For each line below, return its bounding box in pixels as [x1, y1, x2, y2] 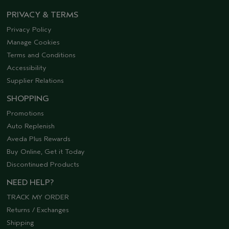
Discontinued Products [7, 159, 79, 169]
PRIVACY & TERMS [7, 10, 78, 19]
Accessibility [7, 63, 47, 72]
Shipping [7, 218, 34, 227]
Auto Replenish [7, 121, 55, 130]
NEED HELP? [7, 177, 54, 187]
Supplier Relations [7, 76, 64, 85]
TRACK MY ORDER [7, 192, 69, 201]
